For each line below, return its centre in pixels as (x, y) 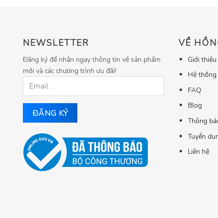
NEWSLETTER (56, 43)
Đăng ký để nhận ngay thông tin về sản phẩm (92, 59)
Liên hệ (198, 152)
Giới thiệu (202, 59)
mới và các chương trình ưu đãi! (70, 70)
